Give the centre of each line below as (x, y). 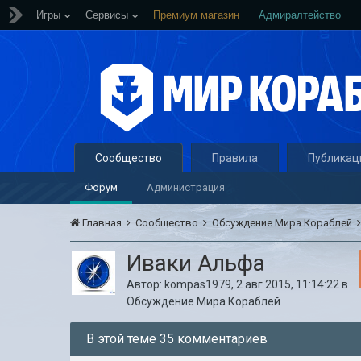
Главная (102, 223)
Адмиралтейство (300, 15)
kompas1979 (198, 284)
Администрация (186, 187)
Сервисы (107, 15)
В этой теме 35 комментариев (177, 339)
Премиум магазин (196, 15)
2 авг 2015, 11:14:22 (288, 284)
